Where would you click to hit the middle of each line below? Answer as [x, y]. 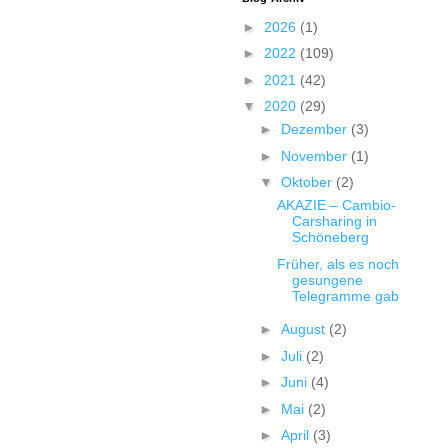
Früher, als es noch [337, 263]
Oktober [308, 182]
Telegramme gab [345, 295]
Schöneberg [330, 237]
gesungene [327, 279]
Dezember [315, 129]
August [304, 329]
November [315, 155]
